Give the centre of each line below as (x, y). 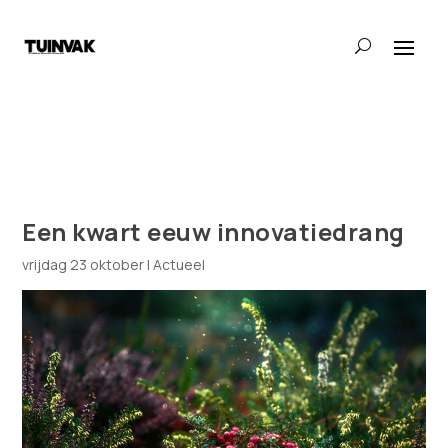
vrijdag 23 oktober (83, 264)
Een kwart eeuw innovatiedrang (213, 231)
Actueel (179, 264)
